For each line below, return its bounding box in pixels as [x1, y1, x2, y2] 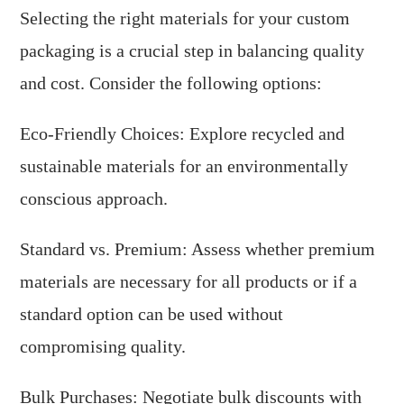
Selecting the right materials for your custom [20, 8, 351, 29]
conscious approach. [20, 188, 169, 209]
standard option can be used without [20, 304, 284, 325]
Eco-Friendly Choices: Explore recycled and [20, 124, 345, 144]
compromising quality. [20, 336, 187, 357]
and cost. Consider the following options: [20, 73, 323, 94]
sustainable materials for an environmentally [20, 156, 349, 177]
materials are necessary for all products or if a [20, 271, 358, 292]
